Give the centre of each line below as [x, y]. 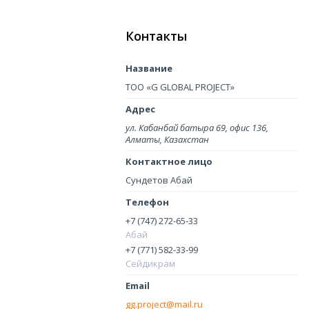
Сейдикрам [150, 263]
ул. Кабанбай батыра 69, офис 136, [197, 128]
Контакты [156, 36]
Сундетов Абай [159, 180]
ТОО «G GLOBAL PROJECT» [180, 87]
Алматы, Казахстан [167, 139]
